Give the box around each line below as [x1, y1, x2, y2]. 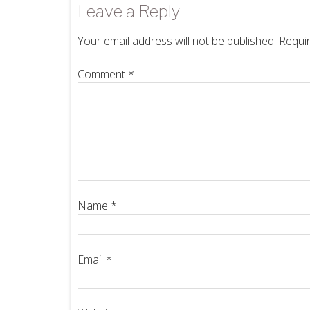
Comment [77, 66, 128, 82]
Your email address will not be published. [77, 33, 276, 48]
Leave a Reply [77, 1, 180, 21]
